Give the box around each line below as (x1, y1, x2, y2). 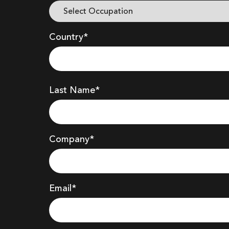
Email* (49, 184, 76, 193)
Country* (49, 33, 88, 42)
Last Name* (49, 86, 100, 95)
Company (49, 135, 89, 144)
